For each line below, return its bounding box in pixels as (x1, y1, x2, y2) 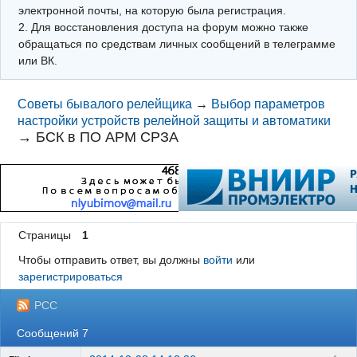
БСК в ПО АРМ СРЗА (36, 129, 179, 145)
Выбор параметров (211, 97, 326, 111)
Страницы (18, 229, 71, 242)
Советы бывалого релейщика (18, 97, 193, 111)
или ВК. (18, 53, 57, 67)
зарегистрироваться (18, 270, 123, 284)
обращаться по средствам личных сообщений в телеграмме (18, 37, 335, 50)
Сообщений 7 (17, 326, 89, 339)
